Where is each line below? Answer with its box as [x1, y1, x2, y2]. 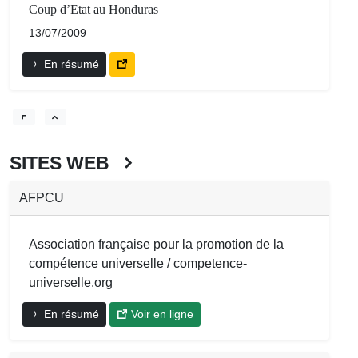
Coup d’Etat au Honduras [29, 2, 158, 17]
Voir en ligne [128, 307, 193, 320]
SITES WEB [10, 152, 119, 173]
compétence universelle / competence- [29, 256, 247, 270]
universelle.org [29, 275, 113, 289]
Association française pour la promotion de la [29, 237, 284, 251]
